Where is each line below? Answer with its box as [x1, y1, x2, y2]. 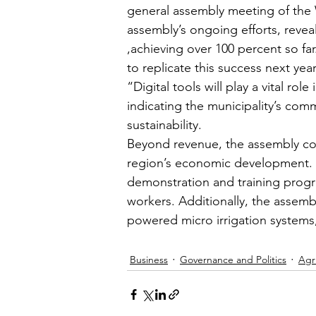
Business [130, 253, 168, 266]
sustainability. [127, 117, 202, 133]
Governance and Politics [180, 253, 286, 266]
